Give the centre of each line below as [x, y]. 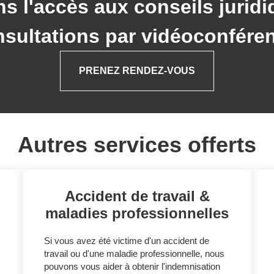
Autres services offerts [137, 144]
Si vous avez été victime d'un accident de [127, 240]
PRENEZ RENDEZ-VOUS [137, 71]
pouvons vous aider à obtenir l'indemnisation [132, 266]
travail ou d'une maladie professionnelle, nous [134, 253]
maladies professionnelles [137, 213]
